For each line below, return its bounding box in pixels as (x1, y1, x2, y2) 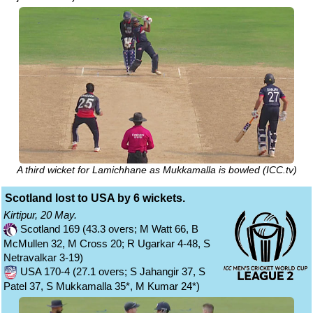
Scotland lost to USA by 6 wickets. (5, 191, 185, 204)
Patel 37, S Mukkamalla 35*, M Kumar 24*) (3, 279, 200, 292)
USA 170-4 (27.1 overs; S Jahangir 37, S (17, 265, 205, 277)
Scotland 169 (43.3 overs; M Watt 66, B (17, 222, 198, 235)
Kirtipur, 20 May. (3, 208, 77, 221)
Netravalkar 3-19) (3, 251, 83, 263)
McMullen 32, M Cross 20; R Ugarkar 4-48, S (3, 237, 210, 249)
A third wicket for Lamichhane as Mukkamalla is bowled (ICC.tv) (16, 164, 297, 175)
